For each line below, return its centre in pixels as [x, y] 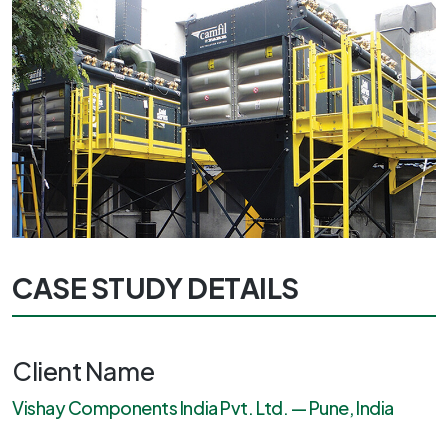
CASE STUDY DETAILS [155, 287]
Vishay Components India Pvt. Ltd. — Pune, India [203, 407]
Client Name [83, 370]
